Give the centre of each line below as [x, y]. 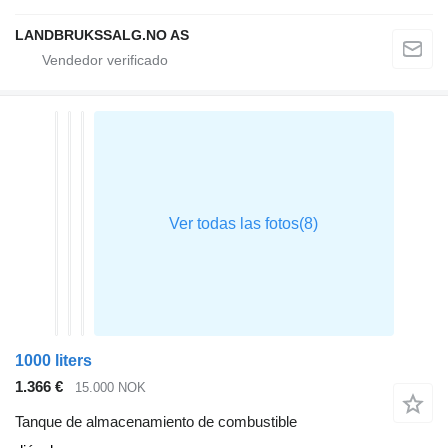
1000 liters [53, 361]
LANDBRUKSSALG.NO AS [102, 35]
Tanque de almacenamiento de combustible [156, 421]
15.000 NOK [110, 388]
